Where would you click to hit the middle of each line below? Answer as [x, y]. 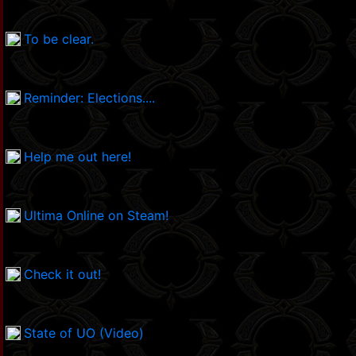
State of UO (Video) [84, 333]
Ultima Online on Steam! [96, 216]
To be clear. [59, 39]
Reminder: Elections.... [89, 98]
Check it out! [62, 275]
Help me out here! [77, 157]
